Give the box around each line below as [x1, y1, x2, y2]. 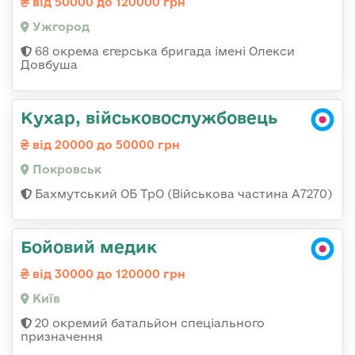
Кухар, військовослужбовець [21, 108, 277, 128]
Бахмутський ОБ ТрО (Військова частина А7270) [32, 187, 332, 201]
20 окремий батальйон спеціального [32, 316, 265, 330]
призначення [21, 330, 103, 344]
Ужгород [29, 20, 90, 34]
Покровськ [29, 162, 101, 177]
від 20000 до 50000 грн [29, 138, 180, 152]
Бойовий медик [21, 237, 157, 257]
